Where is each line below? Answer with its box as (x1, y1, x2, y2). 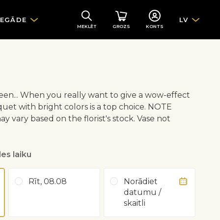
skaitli (124, 198, 145, 208)
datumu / (124, 188, 161, 197)
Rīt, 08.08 (28, 177, 67, 186)
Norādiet (124, 177, 158, 186)
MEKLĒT (77, 24, 97, 29)
